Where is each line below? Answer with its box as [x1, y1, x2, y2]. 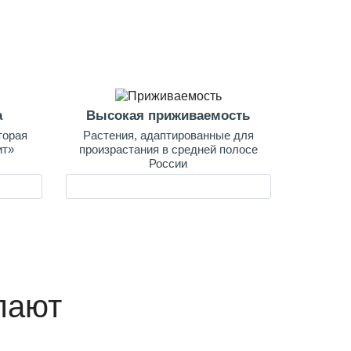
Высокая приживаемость [86, 108, 251, 123]
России [149, 156, 188, 170]
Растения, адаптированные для [82, 128, 254, 142]
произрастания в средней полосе [78, 142, 258, 156]
